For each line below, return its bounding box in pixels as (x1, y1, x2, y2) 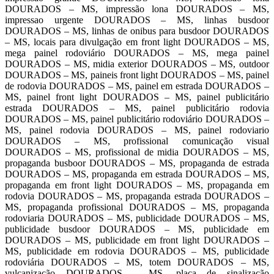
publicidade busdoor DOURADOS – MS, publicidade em (5, 223, 269, 234)
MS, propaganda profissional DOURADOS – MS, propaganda (5, 201, 269, 212)
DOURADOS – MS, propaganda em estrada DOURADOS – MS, (5, 168, 269, 179)
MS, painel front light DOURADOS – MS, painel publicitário (5, 91, 269, 102)
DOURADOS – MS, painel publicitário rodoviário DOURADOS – (5, 113, 269, 124)
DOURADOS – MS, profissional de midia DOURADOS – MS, (5, 146, 269, 157)
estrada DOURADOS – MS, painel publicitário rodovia (5, 102, 269, 113)
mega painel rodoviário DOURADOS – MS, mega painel (5, 47, 269, 58)
